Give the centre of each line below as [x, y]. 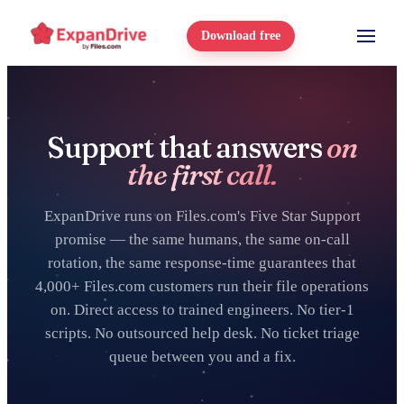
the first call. [202, 174]
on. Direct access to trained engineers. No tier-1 [202, 310]
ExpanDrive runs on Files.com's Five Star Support [202, 216]
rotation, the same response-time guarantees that [202, 263]
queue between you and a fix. [202, 357]
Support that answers [187, 147]
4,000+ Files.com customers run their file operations [202, 286]
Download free [241, 36]
